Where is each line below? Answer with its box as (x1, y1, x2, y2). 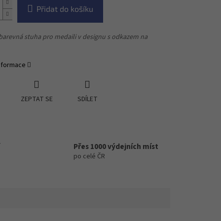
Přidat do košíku (36, 4, 93, 14)
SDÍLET (77, 94, 98, 105)
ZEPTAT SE (20, 94, 53, 105)
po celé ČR (74, 151, 105, 162)
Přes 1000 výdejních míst (74, 141, 158, 152)
